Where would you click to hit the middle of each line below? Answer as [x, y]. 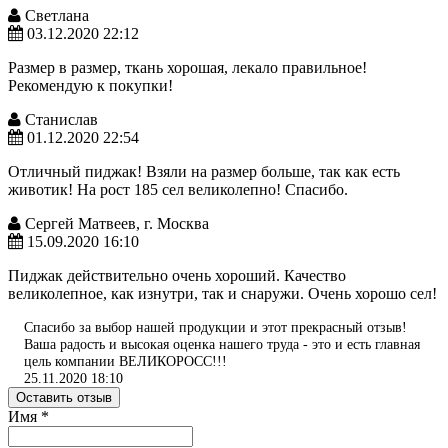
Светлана [55, 15]
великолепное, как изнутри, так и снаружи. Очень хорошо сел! [222, 293]
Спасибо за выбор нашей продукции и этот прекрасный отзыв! [215, 326]
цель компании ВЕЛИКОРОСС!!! [125, 360]
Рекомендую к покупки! [90, 85]
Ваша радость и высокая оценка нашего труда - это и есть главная [222, 343]
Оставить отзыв [64, 397]
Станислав [59, 119]
